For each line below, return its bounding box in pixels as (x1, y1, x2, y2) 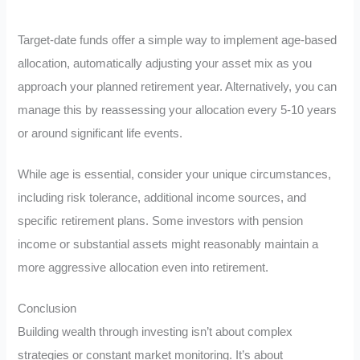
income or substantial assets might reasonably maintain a (18, 237, 319, 251)
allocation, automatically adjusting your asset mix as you (18, 57, 313, 71)
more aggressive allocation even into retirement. (18, 260, 269, 274)
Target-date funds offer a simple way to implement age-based (18, 34, 337, 47)
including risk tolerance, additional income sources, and (18, 190, 307, 204)
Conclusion (18, 301, 77, 315)
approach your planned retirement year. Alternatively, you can (18, 80, 337, 94)
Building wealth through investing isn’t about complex (18, 325, 293, 338)
